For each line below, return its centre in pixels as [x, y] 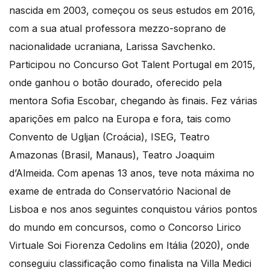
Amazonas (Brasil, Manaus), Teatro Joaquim [112, 155]
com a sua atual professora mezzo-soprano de [118, 29]
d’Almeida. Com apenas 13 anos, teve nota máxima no [132, 173]
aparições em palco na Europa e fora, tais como [120, 119]
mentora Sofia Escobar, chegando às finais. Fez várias [133, 101]
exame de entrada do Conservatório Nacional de [120, 191]
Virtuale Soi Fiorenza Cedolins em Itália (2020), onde [129, 246]
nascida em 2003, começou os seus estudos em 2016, [132, 11]
